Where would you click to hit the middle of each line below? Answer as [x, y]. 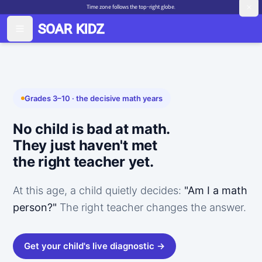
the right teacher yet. [83, 162]
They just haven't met [85, 145]
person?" [35, 207]
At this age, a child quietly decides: [99, 190]
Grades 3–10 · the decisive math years [94, 98]
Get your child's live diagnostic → [94, 246]
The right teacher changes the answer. [151, 207]
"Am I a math [216, 190]
